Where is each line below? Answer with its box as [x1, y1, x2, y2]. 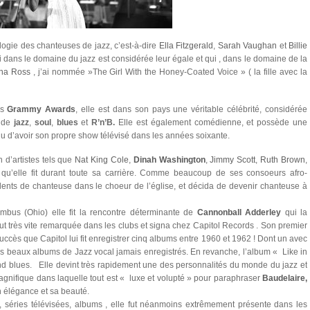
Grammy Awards [7, 104, 76, 114]
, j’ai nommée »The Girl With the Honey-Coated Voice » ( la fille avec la [33, 67, 308, 77]
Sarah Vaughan [215, 41, 277, 51]
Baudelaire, [259, 273, 308, 283]
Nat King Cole [75, 155, 129, 165]
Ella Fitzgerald [156, 41, 214, 51]
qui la [281, 208, 308, 217]
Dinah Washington [130, 155, 206, 165]
